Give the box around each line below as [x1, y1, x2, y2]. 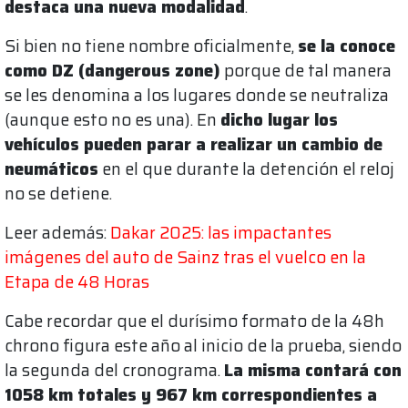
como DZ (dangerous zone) [5, 57, 220, 85]
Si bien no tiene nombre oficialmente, [5, 33, 298, 60]
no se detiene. [5, 180, 112, 208]
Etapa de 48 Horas [5, 269, 149, 296]
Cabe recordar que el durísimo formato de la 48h [5, 308, 384, 335]
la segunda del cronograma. [5, 357, 224, 384]
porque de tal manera [220, 57, 392, 85]
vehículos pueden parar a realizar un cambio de [5, 131, 382, 158]
